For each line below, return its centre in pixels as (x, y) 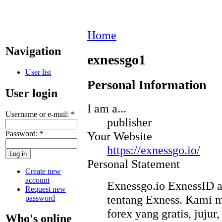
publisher (129, 122)
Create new (43, 171)
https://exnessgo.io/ (154, 150)
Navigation (33, 51)
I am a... (107, 109)
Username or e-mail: (38, 114)
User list (38, 72)
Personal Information (147, 85)
